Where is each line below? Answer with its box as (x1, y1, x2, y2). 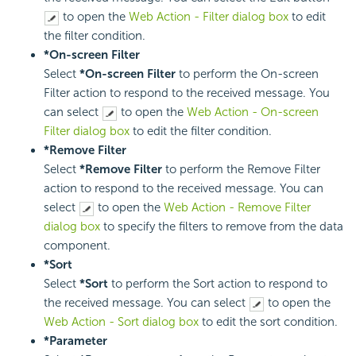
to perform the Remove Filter (162, 162, 320, 177)
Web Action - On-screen (187, 105, 319, 120)
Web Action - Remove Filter (164, 200, 311, 215)
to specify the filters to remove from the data (100, 219, 343, 234)
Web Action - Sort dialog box (44, 315, 199, 330)
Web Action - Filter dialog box (129, 10, 288, 25)
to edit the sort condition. (199, 315, 338, 330)
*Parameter (44, 334, 107, 349)
